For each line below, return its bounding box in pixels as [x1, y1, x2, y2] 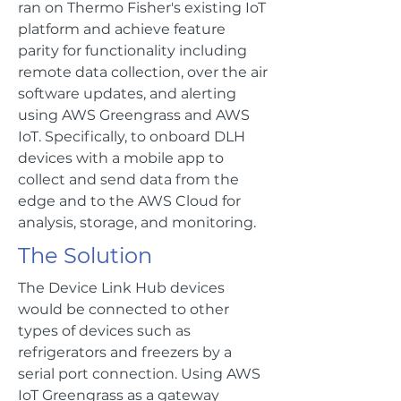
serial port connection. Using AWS [18, 365, 260, 382]
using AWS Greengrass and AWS [18, 107, 250, 124]
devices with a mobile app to [18, 149, 224, 166]
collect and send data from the [18, 171, 239, 188]
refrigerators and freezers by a [18, 344, 232, 361]
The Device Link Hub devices [18, 279, 225, 296]
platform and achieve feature [18, 21, 226, 38]
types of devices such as [18, 322, 191, 339]
